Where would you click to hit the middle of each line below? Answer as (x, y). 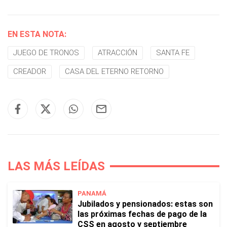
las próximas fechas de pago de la (142, 214)
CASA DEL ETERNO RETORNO (114, 71)
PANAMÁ (92, 193)
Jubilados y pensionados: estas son (145, 204)
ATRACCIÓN (118, 53)
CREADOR (30, 71)
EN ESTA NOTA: (37, 34)
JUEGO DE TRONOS (46, 53)
